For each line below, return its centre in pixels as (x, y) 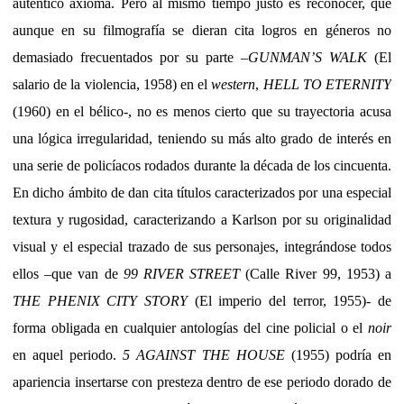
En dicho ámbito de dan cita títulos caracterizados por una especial (202, 192)
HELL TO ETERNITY (327, 84)
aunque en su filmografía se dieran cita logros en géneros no (202, 30)
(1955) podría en (338, 354)
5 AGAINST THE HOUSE (204, 354)
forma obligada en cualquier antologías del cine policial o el (190, 327)
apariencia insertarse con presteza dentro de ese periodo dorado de (202, 381)
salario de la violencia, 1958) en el (112, 84)
